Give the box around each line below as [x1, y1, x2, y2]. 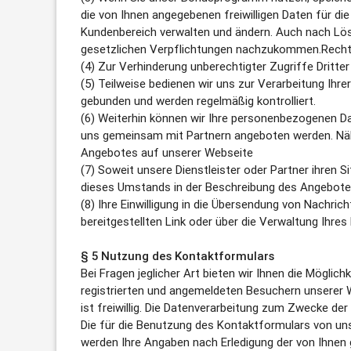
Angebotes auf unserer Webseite [81, 145, 254, 161]
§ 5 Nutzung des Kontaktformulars [81, 248, 275, 264]
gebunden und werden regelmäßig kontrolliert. [81, 93, 317, 109]
